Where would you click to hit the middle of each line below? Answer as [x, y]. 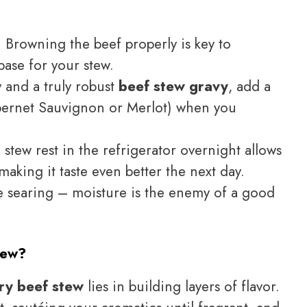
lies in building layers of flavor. [182, 287]
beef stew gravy [173, 86]
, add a [249, 86]
